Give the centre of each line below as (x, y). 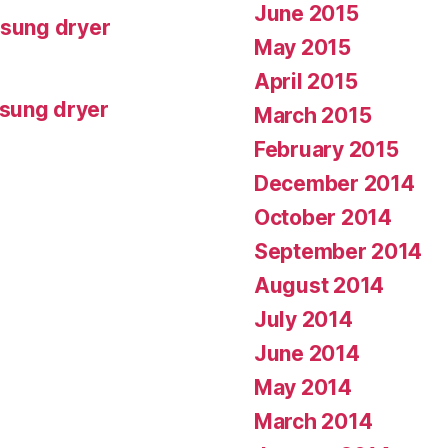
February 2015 (326, 149)
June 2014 (307, 353)
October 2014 (323, 217)
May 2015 (302, 47)
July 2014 (303, 319)
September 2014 (338, 251)
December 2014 (334, 183)
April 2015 (306, 81)
